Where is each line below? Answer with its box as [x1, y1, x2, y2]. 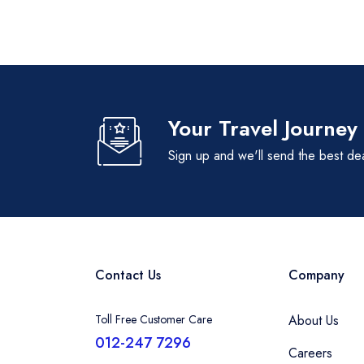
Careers [288, 344, 332, 362]
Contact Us [95, 266, 161, 284]
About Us [288, 311, 339, 330]
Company [288, 266, 344, 284]
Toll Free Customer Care [95, 311, 212, 327]
